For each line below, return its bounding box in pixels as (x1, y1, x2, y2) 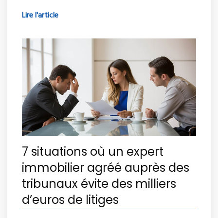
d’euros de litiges (22, 192, 119, 208)
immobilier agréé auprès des (22, 160, 189, 176)
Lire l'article (22, 9, 58, 22)
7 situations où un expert (22, 144, 163, 160)
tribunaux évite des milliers (22, 176, 176, 192)
